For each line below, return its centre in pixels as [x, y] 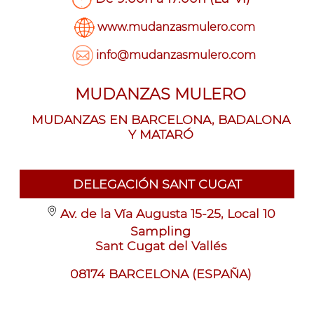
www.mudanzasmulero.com [176, 26]
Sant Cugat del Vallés [161, 245]
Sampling [161, 231]
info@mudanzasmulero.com [176, 54]
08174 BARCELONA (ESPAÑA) [161, 273]
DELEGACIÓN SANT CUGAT [157, 184]
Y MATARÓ [161, 134]
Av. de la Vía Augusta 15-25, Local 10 [168, 213]
